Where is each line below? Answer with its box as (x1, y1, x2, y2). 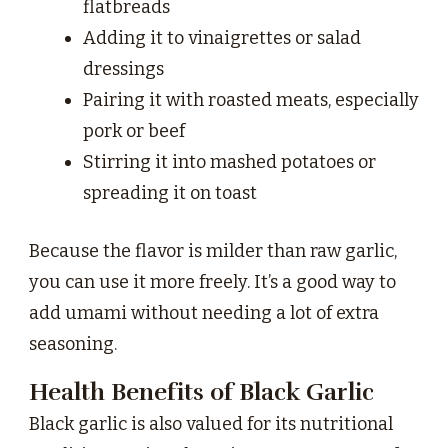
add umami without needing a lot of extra (29, 302, 379, 325)
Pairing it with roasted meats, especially (83, 89, 419, 112)
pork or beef (83, 120, 185, 143)
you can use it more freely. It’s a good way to (29, 271, 396, 294)
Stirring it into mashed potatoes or (83, 151, 376, 174)
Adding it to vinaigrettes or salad (83, 27, 361, 50)
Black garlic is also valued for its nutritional (29, 413, 393, 436)
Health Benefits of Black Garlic (29, 377, 374, 408)
